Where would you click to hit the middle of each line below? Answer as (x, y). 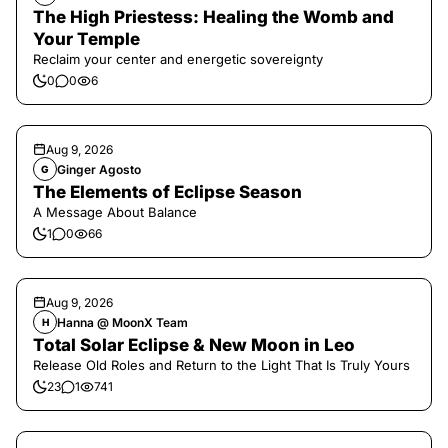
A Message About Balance (115, 212)
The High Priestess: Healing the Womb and (213, 17)
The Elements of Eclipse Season (167, 192)
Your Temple (86, 39)
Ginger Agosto (99, 169)
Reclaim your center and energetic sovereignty (178, 59)
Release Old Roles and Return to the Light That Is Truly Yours (221, 365)
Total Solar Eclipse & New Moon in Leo (194, 345)
